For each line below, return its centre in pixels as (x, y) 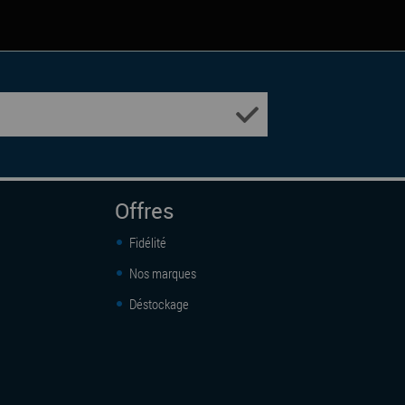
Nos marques (161, 273)
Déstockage (158, 304)
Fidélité (146, 243)
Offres (145, 211)
